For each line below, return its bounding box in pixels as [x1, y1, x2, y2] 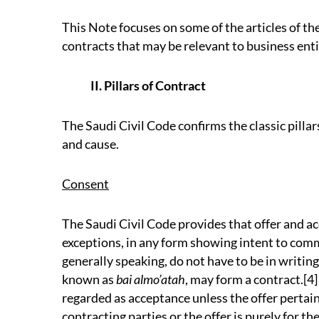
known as [62, 271, 116, 287]
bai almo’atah [116, 271, 185, 287]
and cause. [62, 136, 119, 152]
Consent [62, 176, 109, 192]
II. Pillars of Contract [90, 78, 206, 93]
